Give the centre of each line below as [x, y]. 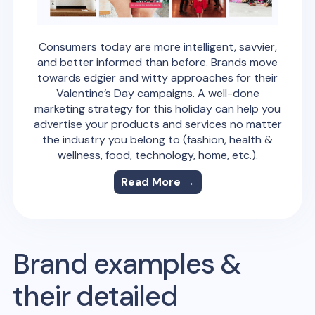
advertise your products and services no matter [157, 124]
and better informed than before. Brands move [157, 62]
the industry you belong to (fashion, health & [157, 139]
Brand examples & [127, 263]
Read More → [157, 181]
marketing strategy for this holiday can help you [157, 108]
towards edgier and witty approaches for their [157, 77]
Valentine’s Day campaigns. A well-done [157, 93]
